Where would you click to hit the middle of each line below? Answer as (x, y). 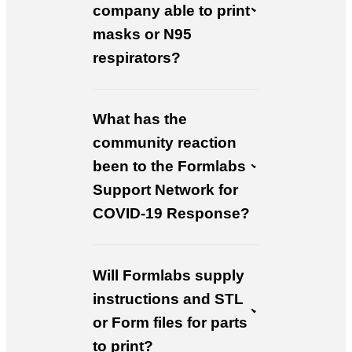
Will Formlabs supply (169, 276)
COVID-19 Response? (171, 214)
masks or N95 (142, 34)
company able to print (171, 10)
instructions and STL (168, 299)
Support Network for (165, 190)
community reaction (165, 143)
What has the (140, 119)
